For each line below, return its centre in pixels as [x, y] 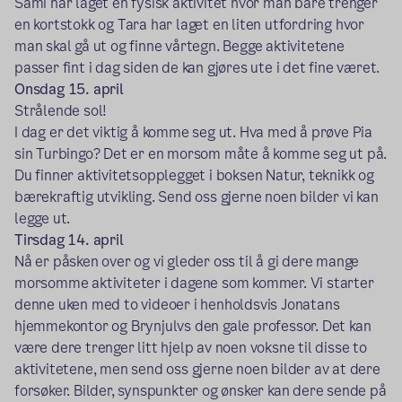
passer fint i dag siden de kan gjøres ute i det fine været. [197, 68]
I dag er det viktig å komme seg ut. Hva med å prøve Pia [193, 133]
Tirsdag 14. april [69, 240]
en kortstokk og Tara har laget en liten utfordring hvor [189, 25]
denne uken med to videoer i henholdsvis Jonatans [177, 305]
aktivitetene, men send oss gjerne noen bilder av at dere [197, 370]
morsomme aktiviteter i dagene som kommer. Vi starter [194, 284]
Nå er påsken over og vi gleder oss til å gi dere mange [187, 262]
